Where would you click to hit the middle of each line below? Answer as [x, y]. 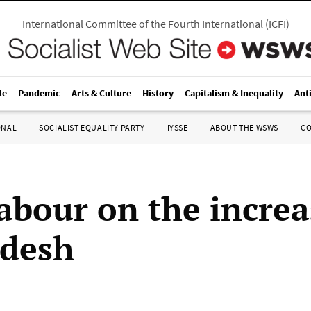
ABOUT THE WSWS [244, 127]
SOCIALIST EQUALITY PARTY [92, 127]
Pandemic [39, 93]
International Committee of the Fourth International [142, 24]
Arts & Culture [101, 93]
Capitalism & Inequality [234, 93]
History [158, 93]
